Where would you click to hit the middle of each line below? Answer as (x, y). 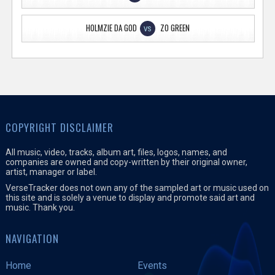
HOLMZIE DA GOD (112, 27)
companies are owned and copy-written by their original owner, (126, 162)
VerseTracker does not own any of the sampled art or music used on (137, 188)
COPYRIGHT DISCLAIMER (59, 127)
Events (152, 265)
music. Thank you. (40, 207)
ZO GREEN (175, 27)
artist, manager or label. (51, 172)
